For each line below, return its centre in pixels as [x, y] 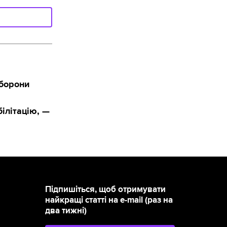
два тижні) [66, 211]
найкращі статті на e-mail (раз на [109, 200]
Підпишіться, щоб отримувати [106, 190]
